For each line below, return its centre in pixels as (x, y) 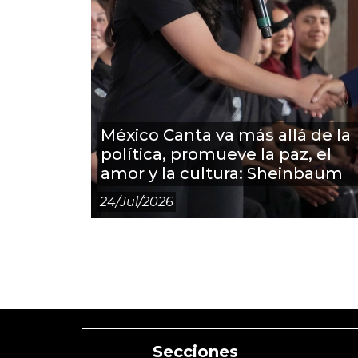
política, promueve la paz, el (216, 154)
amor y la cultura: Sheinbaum (222, 173)
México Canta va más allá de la (226, 135)
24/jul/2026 (137, 202)
